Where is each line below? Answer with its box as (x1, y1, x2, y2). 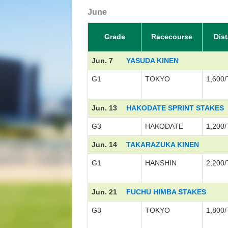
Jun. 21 (92, 188, 117, 196)
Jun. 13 (92, 104, 117, 112)
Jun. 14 (92, 140, 117, 149)
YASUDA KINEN (126, 56, 179, 65)
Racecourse (151, 33, 192, 41)
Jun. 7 (92, 56, 113, 65)
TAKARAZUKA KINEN (126, 140, 199, 149)
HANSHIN (145, 159, 177, 167)
